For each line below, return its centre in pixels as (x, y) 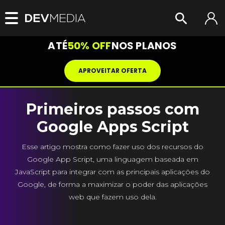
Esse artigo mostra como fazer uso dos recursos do (113, 147)
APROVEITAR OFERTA (113, 71)
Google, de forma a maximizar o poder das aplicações (113, 184)
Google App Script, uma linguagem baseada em (113, 159)
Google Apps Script (113, 127)
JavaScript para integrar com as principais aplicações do (113, 172)
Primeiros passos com (113, 109)
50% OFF (89, 46)
